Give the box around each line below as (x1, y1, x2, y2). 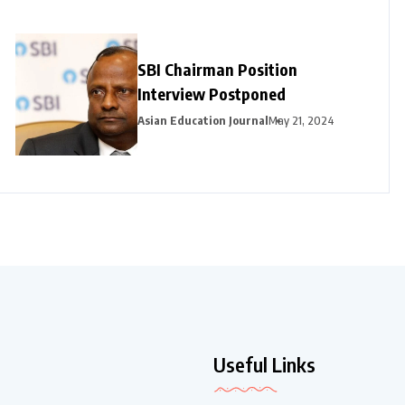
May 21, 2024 (268, 113, 334, 128)
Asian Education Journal (137, 113, 268, 128)
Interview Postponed (137, 83, 286, 105)
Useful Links (213, 352, 316, 378)
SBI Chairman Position (137, 59, 297, 80)
